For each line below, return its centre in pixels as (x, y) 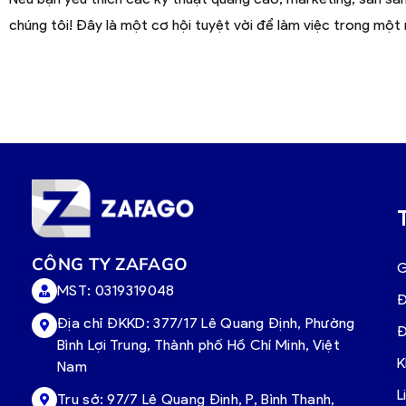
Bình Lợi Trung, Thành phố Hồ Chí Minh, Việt (198, 345)
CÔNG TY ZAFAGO (112, 264)
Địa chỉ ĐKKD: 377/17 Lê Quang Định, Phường (206, 324)
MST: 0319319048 (116, 291)
